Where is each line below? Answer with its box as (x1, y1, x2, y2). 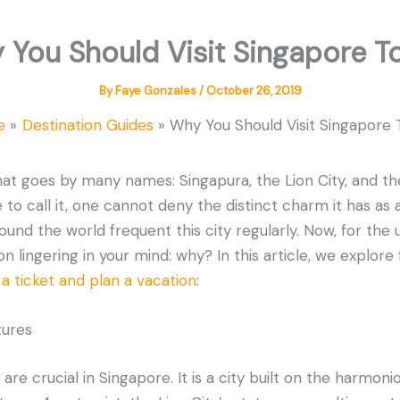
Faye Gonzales (114, 83, 199, 99)
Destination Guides (21, 115, 154, 136)
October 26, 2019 (205, 83, 302, 99)
